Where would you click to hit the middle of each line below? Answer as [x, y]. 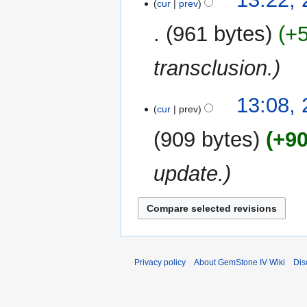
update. [189, 173]
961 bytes [219, 34]
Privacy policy [160, 262]
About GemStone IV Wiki [240, 262]
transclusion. [214, 69]
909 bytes [207, 139]
